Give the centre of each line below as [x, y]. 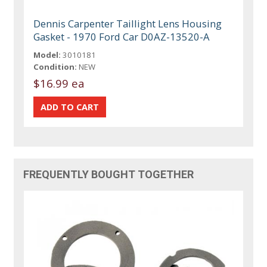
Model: [47, 55]
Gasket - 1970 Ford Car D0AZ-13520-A [122, 36]
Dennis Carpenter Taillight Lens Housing [128, 23]
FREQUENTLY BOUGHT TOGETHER [109, 174]
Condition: [55, 66]
